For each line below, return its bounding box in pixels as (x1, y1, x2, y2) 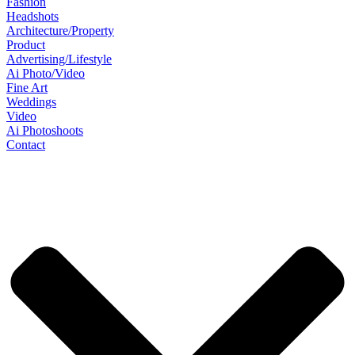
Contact (6, 138, 45, 152)
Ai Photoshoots (6, 124, 83, 138)
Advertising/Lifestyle (6, 52, 112, 67)
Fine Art (6, 81, 48, 95)
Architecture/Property (6, 24, 114, 38)
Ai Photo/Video (6, 67, 85, 81)
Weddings (6, 95, 56, 109)
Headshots (6, 10, 59, 24)
